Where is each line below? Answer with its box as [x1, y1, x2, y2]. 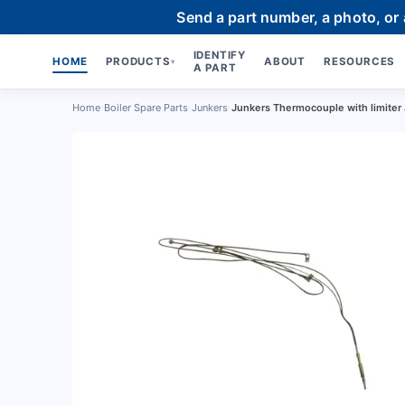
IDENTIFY [193, 49, 246, 61]
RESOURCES [323, 55, 396, 68]
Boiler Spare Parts [104, 101, 188, 114]
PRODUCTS [106, 55, 171, 68]
